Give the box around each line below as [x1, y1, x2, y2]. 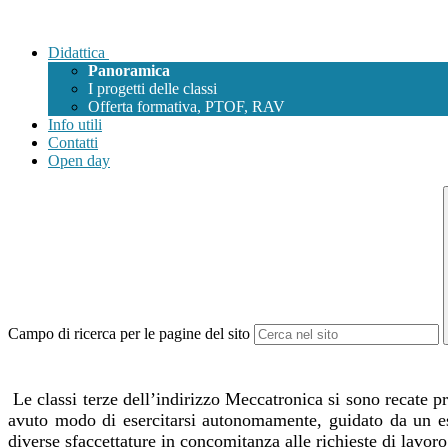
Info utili [48, 116, 102, 134]
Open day [48, 152, 110, 170]
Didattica [48, 44, 105, 62]
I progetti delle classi [88, 80, 217, 98]
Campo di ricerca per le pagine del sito [8, 325, 250, 343]
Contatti [48, 134, 98, 152]
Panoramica [88, 62, 170, 80]
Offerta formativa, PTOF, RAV [88, 98, 285, 116]
